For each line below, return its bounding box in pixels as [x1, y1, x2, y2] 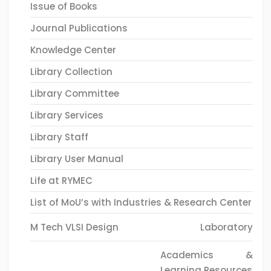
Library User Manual [30, 152, 123, 165]
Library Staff [30, 131, 88, 143]
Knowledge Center [30, 44, 116, 56]
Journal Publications [30, 22, 128, 34]
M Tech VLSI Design [30, 221, 119, 233]
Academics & [160, 249, 253, 261]
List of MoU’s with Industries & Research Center [30, 196, 252, 209]
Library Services [30, 109, 103, 122]
